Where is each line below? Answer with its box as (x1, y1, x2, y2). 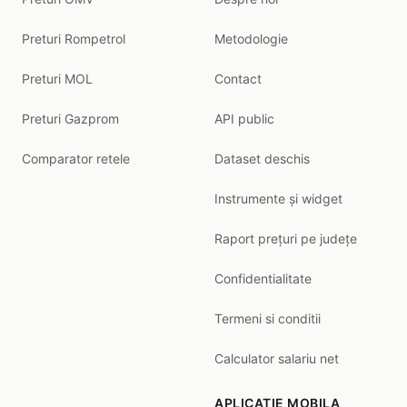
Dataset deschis (214, 150, 310, 166)
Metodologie (214, 30, 288, 46)
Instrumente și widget (214, 190, 342, 206)
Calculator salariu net (214, 350, 339, 366)
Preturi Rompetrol (22, 30, 125, 46)
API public (214, 110, 274, 126)
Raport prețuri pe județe (214, 230, 357, 246)
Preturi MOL (22, 70, 93, 86)
